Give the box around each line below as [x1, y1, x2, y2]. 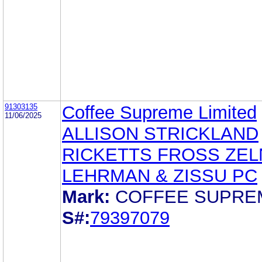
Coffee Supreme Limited [62, 102, 257, 123]
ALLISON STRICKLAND [62, 123, 258, 144]
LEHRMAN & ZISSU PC [62, 165, 257, 186]
